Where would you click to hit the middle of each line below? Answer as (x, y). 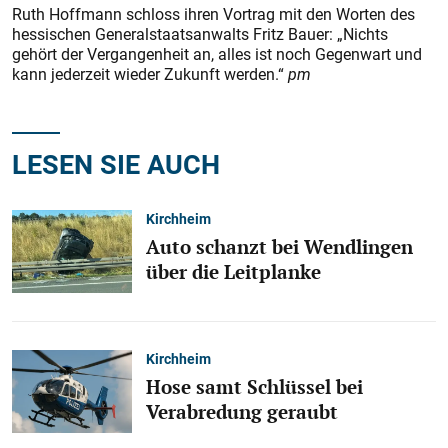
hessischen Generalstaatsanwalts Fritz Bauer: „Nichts (200, 34)
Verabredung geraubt (242, 411)
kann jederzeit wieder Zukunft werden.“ (150, 74)
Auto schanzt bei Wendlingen (279, 246)
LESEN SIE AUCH (116, 164)
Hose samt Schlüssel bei (254, 386)
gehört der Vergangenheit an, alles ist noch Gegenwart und (217, 54)
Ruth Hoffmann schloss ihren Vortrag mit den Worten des (213, 14)
